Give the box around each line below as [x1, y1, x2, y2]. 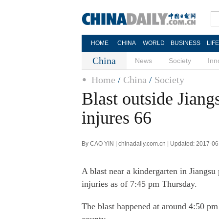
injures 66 [82, 108, 152, 128]
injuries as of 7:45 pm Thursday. [82, 179, 197, 189]
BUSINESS [170, 40, 200, 46]
